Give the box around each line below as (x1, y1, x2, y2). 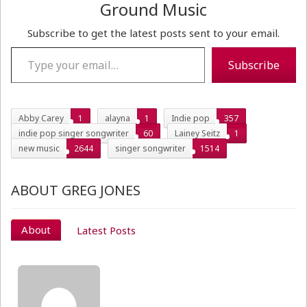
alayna (105, 112, 130, 124)
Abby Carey (19, 112, 64, 124)
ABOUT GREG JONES (11, 180, 140, 199)
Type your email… (10, 39, 47, 53)
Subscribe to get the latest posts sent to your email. (27, 25, 280, 40)
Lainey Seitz (175, 127, 220, 139)
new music (19, 142, 60, 154)
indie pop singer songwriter (19, 127, 129, 139)
